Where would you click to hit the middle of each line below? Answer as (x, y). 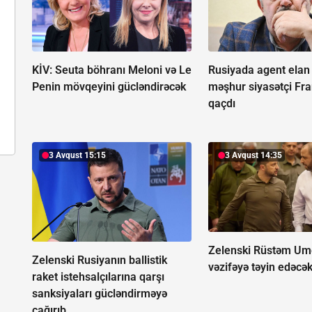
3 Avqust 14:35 (254, 156)
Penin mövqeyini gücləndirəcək (109, 87)
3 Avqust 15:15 (77, 156)
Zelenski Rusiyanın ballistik (100, 260)
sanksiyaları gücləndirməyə (100, 294)
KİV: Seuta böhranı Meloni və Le (112, 70)
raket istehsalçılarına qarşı (98, 277)
